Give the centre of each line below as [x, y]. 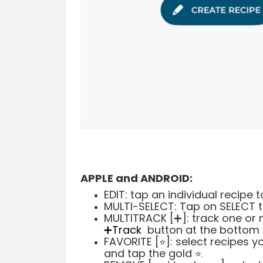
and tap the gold [149, 253]
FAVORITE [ [131, 241]
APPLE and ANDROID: [136, 178]
